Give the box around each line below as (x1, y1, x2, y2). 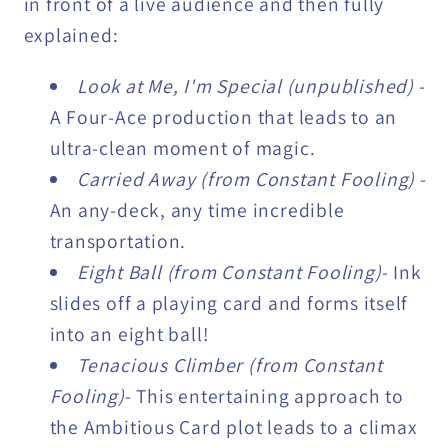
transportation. (49, 227, 187, 254)
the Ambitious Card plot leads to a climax (49, 413, 418, 440)
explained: (23, 22, 119, 49)
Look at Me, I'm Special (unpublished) (77, 72, 419, 99)
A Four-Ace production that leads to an (49, 103, 398, 130)
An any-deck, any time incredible (49, 196, 345, 223)
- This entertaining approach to (124, 382, 404, 409)
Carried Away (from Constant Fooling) (77, 165, 420, 192)
